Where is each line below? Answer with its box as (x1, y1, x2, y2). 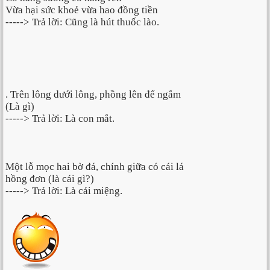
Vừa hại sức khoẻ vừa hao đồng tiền (5, 4, 158, 16)
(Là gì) (5, 101, 34, 113)
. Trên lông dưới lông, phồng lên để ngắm (5, 89, 181, 101)
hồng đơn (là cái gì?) (5, 173, 94, 185)
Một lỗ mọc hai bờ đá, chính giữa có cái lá (5, 161, 184, 173)
